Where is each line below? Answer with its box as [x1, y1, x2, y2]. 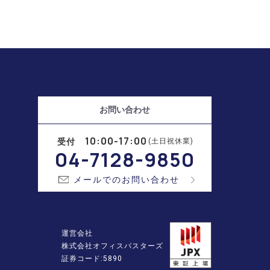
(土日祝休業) [148, 136, 193, 145]
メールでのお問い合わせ [73, 173, 180, 185]
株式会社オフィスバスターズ [61, 241, 163, 250]
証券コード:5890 [61, 254, 122, 263]
